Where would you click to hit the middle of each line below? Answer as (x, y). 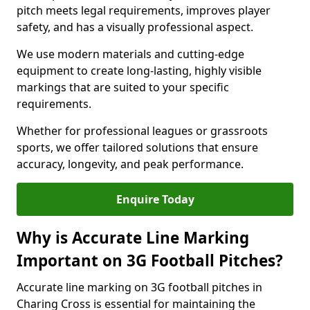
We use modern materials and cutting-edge (130, 54)
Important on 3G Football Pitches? (150, 261)
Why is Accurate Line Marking (133, 238)
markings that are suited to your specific (123, 87)
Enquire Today (155, 199)
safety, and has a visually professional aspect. (135, 27)
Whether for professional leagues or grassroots (142, 131)
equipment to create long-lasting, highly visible (139, 71)
